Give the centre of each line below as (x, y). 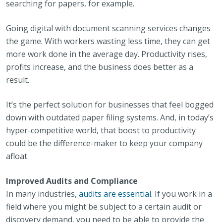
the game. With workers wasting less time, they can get (108, 41)
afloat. (17, 156)
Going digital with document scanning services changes (108, 28)
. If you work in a (182, 194)
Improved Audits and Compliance (72, 181)
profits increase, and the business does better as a (100, 67)
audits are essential (115, 194)
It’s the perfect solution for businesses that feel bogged (110, 105)
